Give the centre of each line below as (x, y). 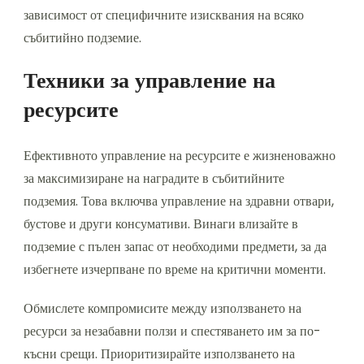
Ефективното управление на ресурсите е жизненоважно (180, 155)
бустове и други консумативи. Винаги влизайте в (161, 223)
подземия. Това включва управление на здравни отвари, (179, 201)
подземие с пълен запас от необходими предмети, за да (175, 246)
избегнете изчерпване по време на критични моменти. (175, 269)
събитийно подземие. (82, 37)
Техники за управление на (149, 80)
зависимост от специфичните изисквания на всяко (164, 15)
